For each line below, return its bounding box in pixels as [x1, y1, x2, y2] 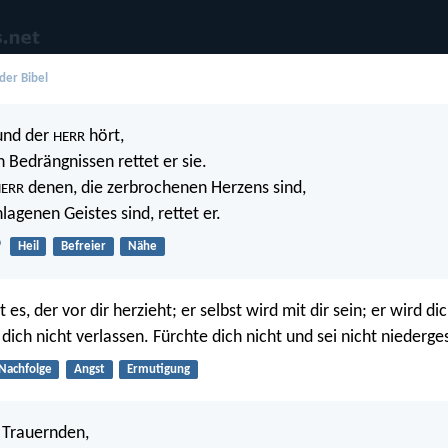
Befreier [60, 240, 106, 254]
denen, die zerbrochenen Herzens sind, [24, 179, 306, 199]
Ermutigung [126, 362, 190, 376]
